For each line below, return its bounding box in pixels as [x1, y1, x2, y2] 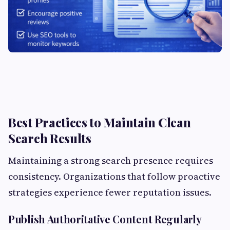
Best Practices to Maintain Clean [8, 113, 191, 130]
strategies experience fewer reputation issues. [8, 185, 212, 199]
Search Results [8, 129, 91, 146]
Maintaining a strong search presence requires [8, 154, 213, 167]
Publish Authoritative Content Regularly [8, 212, 202, 226]
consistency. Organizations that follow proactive [8, 169, 220, 183]
